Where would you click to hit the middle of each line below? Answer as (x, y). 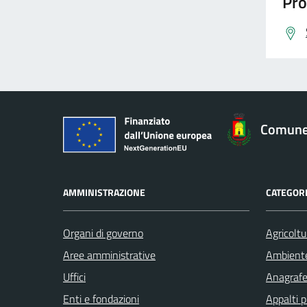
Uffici (74, 277)
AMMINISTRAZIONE (104, 192)
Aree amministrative (109, 255)
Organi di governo (103, 233)
